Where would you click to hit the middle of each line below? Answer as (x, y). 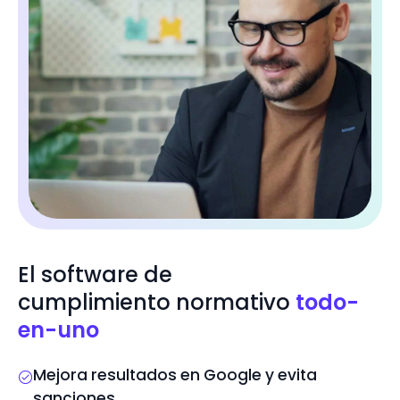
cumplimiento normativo (157, 302)
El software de (95, 274)
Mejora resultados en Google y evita (175, 375)
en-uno (58, 329)
